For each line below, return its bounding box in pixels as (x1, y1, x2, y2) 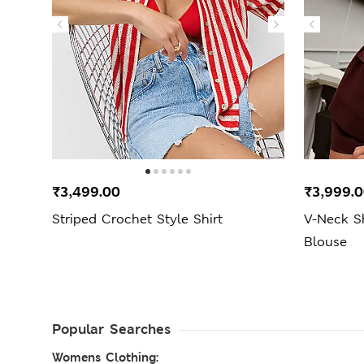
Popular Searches (52, 319, 171, 338)
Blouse (304, 232, 347, 250)
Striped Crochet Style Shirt (52, 210, 223, 227)
